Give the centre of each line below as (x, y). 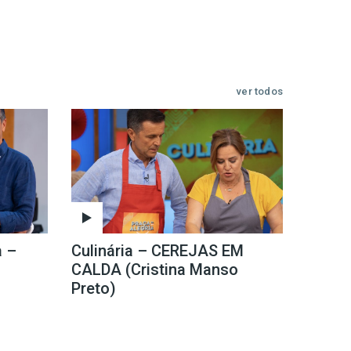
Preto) (94, 289)
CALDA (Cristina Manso (155, 270)
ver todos (260, 92)
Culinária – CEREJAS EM (157, 251)
